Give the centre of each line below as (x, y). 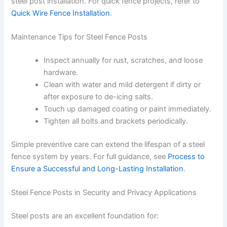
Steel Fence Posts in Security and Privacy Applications (104, 193)
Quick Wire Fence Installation (61, 13)
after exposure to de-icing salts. (99, 97)
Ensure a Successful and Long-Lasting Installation (98, 169)
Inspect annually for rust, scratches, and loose (123, 61)
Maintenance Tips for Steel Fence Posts (80, 37)
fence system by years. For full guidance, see (90, 157)
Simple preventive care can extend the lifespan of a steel (108, 144)
